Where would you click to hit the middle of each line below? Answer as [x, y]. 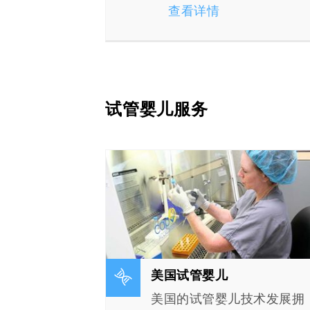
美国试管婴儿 [189, 275]
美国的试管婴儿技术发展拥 [228, 299]
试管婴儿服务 [157, 109]
